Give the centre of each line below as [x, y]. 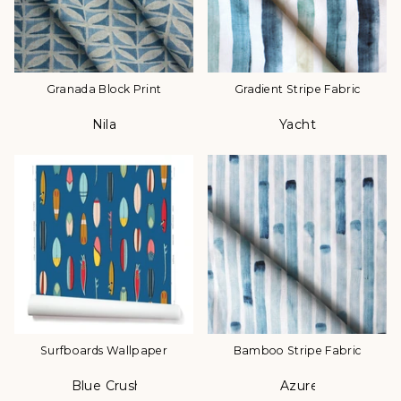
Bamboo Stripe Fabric [297, 351]
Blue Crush [107, 386]
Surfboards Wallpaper [104, 351]
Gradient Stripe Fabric [297, 90]
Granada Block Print [104, 90]
